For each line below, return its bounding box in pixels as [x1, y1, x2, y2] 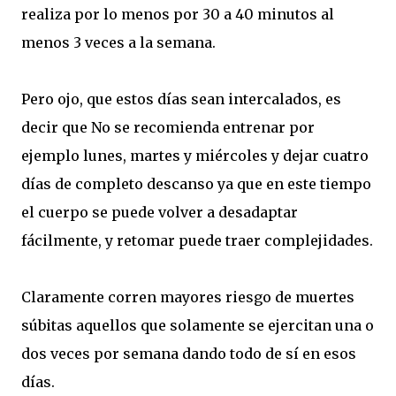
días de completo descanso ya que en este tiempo [21, 174, 371, 193]
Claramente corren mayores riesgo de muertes [21, 287, 354, 306]
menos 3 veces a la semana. [21, 33, 216, 51]
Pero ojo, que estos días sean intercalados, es [21, 89, 341, 108]
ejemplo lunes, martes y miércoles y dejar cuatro [21, 146, 369, 164]
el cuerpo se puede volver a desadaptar [21, 202, 298, 221]
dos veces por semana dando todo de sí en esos [21, 344, 356, 362]
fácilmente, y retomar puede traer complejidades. [21, 231, 373, 249]
